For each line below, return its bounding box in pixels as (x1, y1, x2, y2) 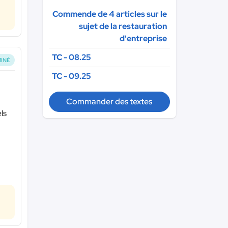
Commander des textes (66, 96, 153, 107)
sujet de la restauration (79, 21, 167, 32)
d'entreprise (120, 33, 167, 44)
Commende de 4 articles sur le (52, 9, 167, 19)
